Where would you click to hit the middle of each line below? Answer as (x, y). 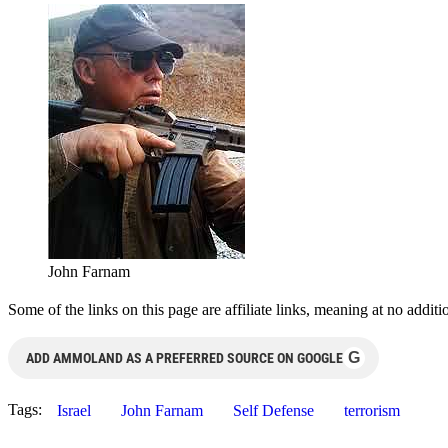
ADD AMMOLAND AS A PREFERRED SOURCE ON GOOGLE (184, 357)
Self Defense (273, 410)
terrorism (372, 410)
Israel (74, 410)
